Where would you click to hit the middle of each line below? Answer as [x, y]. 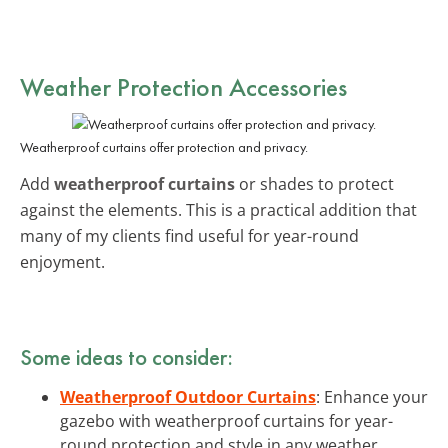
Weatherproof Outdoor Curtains [188, 396]
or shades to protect [314, 183]
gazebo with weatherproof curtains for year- [226, 420]
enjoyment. [62, 261]
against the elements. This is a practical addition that [218, 209]
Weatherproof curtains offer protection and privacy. [164, 146]
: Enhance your [372, 396]
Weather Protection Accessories [183, 86]
